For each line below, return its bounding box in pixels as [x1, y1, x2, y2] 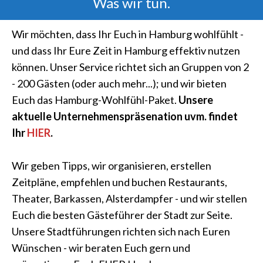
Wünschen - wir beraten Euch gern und [12, 241, 190, 254]
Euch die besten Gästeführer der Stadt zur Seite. [12, 208, 232, 221]
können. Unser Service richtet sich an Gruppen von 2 [12, 60, 249, 73]
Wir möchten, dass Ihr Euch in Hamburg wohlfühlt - [12, 28, 244, 41]
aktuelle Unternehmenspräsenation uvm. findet [12, 110, 238, 123]
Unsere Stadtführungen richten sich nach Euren [12, 225, 230, 238]
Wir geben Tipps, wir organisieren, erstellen [12, 159, 211, 172]
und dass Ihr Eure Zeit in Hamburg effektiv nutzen [12, 44, 240, 57]
